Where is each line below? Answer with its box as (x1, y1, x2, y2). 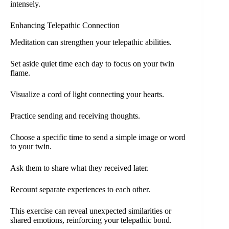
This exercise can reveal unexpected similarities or (10, 207, 171, 216)
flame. (10, 68, 30, 78)
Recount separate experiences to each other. (10, 185, 150, 194)
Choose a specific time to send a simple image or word (10, 133, 186, 142)
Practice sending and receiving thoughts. (10, 111, 140, 121)
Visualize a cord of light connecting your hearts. (10, 90, 164, 99)
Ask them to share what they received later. (10, 164, 149, 173)
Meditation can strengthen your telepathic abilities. (10, 38, 172, 47)
